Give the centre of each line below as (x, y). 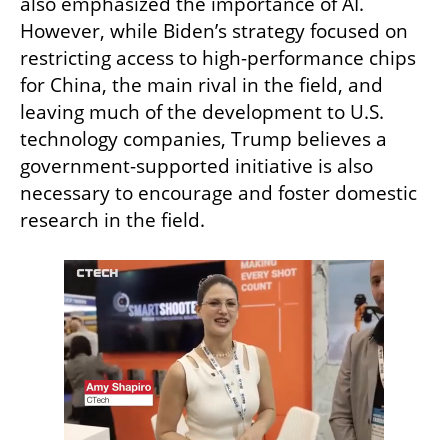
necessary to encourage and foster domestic (218, 193)
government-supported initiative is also (196, 166)
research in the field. (112, 220)
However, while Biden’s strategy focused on (214, 31)
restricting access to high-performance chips (218, 58)
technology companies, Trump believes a (203, 139)
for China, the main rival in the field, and (201, 85)
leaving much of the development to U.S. (202, 112)
